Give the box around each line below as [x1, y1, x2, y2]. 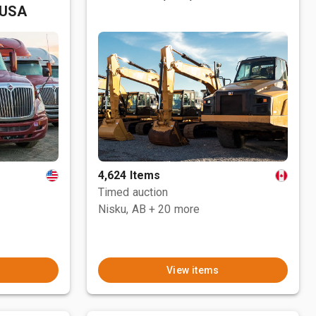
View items [166, 265, 219, 276]
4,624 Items [97, 169, 161, 182]
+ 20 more [149, 202, 200, 216]
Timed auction [97, 186, 169, 199]
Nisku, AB [97, 202, 147, 216]
